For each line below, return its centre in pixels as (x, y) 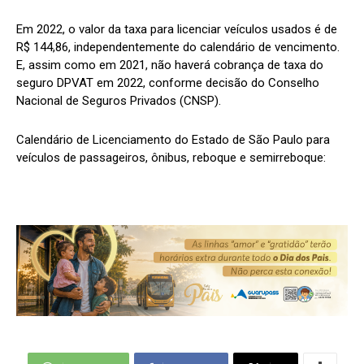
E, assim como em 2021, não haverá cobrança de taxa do (170, 65)
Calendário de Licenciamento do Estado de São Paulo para (173, 139)
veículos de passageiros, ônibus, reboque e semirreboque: (171, 157)
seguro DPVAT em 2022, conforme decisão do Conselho (168, 82)
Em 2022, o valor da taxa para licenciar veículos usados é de (177, 29)
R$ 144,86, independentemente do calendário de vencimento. (178, 47)
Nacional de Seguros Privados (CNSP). (119, 100)
